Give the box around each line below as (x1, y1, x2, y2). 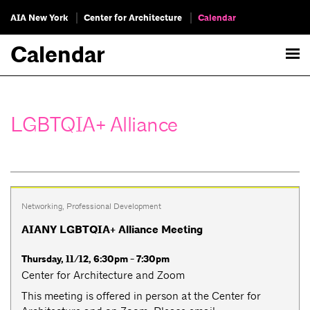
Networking (21, 201, 62, 212)
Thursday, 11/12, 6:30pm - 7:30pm (21, 252, 170, 266)
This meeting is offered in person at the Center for (21, 289, 261, 302)
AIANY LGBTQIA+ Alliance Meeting (21, 222, 203, 237)
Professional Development (66, 201, 161, 212)
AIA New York (10, 12, 68, 24)
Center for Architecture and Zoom (21, 268, 185, 282)
